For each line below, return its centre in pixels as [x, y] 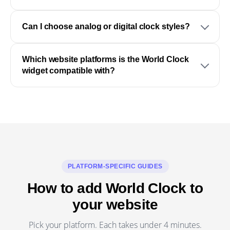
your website [115, 204]
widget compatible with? [69, 70]
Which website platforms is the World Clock [106, 59]
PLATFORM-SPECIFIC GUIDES [115, 166]
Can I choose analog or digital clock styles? [106, 26]
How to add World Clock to [115, 188]
